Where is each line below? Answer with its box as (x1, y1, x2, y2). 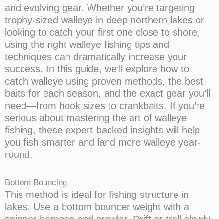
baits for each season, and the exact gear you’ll (5, 88, 210, 99)
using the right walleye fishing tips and (5, 39, 169, 50)
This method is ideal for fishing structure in (5, 189, 189, 200)
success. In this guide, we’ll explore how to (5, 63, 189, 74)
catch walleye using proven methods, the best (5, 75, 203, 87)
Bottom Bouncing (5, 177, 67, 187)
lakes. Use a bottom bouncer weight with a (5, 201, 189, 212)
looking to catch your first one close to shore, (5, 26, 200, 38)
